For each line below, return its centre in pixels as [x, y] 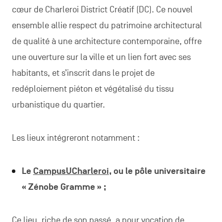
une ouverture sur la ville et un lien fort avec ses [101, 57]
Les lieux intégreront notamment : [76, 138]
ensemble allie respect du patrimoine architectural [107, 25]
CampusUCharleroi [71, 171]
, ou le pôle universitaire [157, 171]
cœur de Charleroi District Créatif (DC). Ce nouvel [102, 9]
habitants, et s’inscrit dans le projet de [83, 73]
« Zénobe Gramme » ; [64, 187]
